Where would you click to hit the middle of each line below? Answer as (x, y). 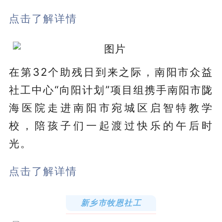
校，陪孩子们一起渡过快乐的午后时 (111, 125)
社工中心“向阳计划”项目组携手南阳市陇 (111, 89)
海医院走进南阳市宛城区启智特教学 (111, 107)
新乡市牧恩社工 (111, 202)
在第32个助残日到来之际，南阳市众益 (111, 72)
